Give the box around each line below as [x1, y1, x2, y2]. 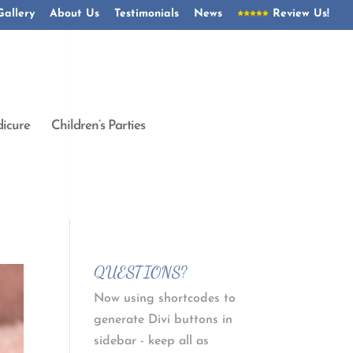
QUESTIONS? [94, 262, 188, 282]
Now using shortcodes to [94, 292, 236, 305]
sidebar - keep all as [94, 335, 210, 347]
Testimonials [114, 7, 179, 20]
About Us [50, 7, 99, 20]
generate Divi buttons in [94, 314, 233, 326]
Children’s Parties [50, 119, 145, 133]
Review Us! [269, 7, 329, 20]
